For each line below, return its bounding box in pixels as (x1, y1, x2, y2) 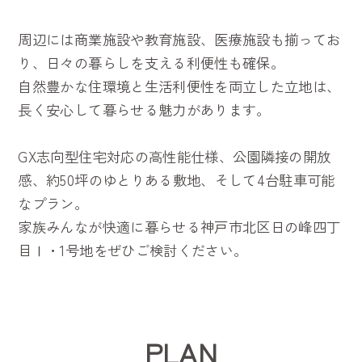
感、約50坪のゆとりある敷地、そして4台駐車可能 (18, 170, 335, 191)
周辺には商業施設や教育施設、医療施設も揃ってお (18, 29, 341, 50)
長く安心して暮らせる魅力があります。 (18, 99, 271, 120)
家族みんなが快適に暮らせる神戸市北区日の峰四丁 (18, 217, 341, 238)
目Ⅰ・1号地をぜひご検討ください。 (18, 240, 248, 261)
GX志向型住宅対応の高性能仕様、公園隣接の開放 (18, 146, 331, 167)
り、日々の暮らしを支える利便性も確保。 (18, 53, 285, 74)
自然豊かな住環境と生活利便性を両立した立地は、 (18, 76, 341, 97)
